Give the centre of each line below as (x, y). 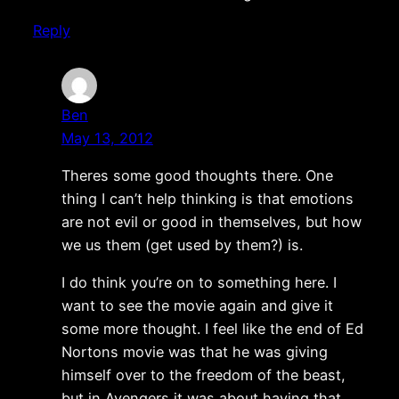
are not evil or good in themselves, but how (211, 222)
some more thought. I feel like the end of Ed (212, 329)
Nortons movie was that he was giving (194, 352)
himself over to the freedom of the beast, (203, 375)
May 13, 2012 (107, 138)
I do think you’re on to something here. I (199, 283)
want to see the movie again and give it (197, 306)
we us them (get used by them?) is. (182, 245)
